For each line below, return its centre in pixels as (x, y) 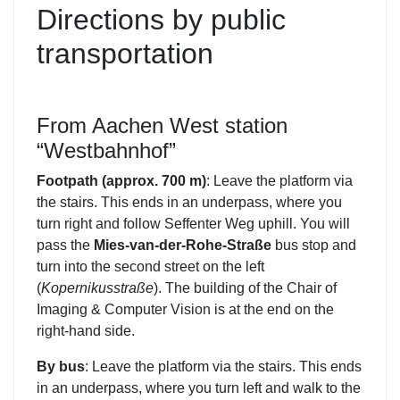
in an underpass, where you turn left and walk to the (199, 387)
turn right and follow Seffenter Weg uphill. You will (193, 223)
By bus (61, 366)
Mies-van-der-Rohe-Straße (183, 245)
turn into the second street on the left (150, 266)
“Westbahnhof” (106, 150)
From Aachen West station (162, 125)
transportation (125, 53)
